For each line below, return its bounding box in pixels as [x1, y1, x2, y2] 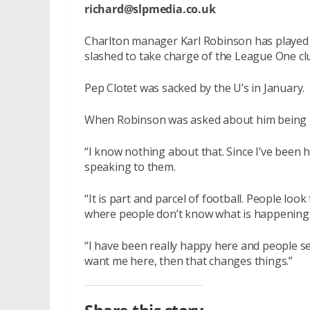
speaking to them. [84, 159, 176, 174]
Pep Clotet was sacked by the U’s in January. [84, 80, 305, 95]
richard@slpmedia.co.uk [84, 1, 216, 17]
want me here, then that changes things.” [84, 253, 293, 268]
